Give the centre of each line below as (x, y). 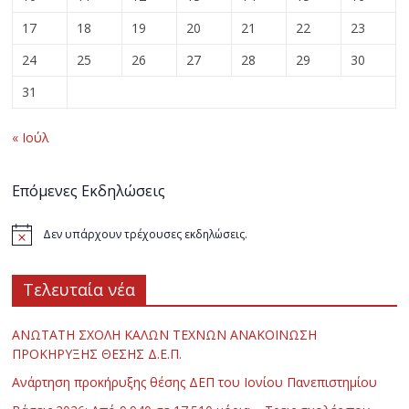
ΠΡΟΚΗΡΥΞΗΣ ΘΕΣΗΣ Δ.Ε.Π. (97, 353)
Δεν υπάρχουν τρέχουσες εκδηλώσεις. (146, 234)
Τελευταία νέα (79, 289)
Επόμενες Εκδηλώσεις (89, 190)
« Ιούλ (31, 137)
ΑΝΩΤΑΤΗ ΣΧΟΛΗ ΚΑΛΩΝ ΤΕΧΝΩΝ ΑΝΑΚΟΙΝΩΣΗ (165, 334)
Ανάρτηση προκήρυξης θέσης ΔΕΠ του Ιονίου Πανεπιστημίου (195, 382)
